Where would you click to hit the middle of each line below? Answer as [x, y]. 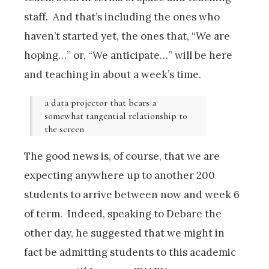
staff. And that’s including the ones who [122, 17]
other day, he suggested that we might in [124, 233]
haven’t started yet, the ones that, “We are [127, 36]
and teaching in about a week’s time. [113, 74]
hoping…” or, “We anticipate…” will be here [128, 55]
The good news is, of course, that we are [122, 156]
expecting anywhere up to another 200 [119, 175]
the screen [64, 129]
